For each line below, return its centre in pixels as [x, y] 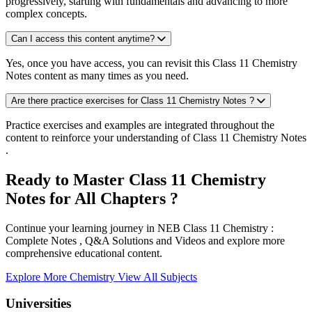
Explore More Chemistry [62, 276]
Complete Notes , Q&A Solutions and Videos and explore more [145, 240]
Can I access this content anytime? [83, 38]
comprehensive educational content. [84, 253]
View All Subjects [157, 276]
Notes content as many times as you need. [97, 75]
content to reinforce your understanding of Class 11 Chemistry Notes [156, 137]
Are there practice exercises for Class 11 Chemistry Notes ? [133, 100]
